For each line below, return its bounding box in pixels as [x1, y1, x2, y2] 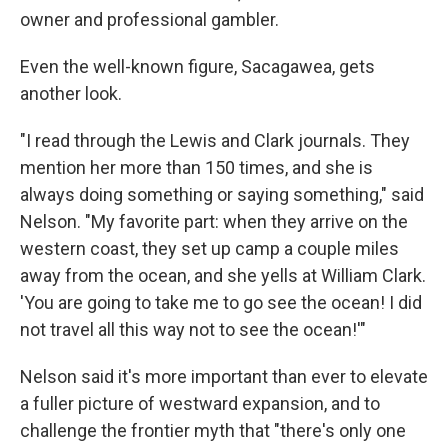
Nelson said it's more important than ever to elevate [20, 366, 428, 387]
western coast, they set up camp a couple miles [20, 238, 399, 259]
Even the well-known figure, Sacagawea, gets [20, 56, 375, 77]
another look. [20, 83, 122, 104]
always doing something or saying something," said [20, 184, 424, 205]
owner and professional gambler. [20, 9, 279, 30]
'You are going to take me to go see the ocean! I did [20, 292, 422, 313]
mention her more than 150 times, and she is [20, 157, 373, 178]
